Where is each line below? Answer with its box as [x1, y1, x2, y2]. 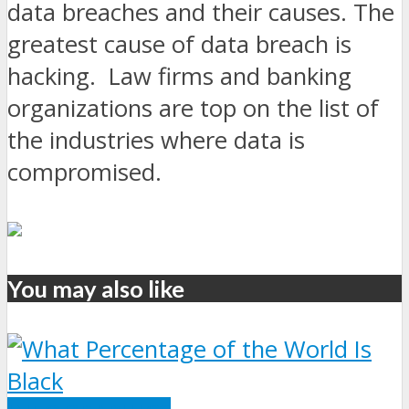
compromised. [7, 156, 162, 189]
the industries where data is [7, 124, 305, 157]
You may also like [7, 274, 184, 302]
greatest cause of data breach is [7, 28, 351, 61]
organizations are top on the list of [7, 92, 379, 125]
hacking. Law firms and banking [7, 60, 351, 93]
